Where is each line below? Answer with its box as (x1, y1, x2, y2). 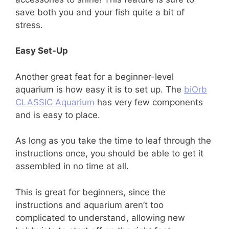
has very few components (95, 97, 203, 107)
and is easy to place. (15, 109, 100, 120)
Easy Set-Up (15, 45, 68, 56)
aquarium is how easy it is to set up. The (15, 84, 184, 95)
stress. (15, 19, 43, 30)
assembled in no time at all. (15, 161, 129, 172)
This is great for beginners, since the (15, 187, 166, 197)
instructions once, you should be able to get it (15, 148, 203, 159)
